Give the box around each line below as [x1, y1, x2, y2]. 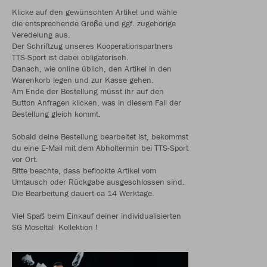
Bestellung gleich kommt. [12, 108, 101, 119]
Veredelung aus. [12, 29, 70, 40]
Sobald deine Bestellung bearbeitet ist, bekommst [12, 131, 188, 142]
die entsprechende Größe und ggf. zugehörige [12, 17, 176, 29]
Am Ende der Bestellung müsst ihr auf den [12, 85, 164, 97]
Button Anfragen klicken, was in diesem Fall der [12, 97, 181, 108]
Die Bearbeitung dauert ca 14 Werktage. [12, 187, 154, 198]
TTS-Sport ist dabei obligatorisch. [12, 51, 129, 63]
